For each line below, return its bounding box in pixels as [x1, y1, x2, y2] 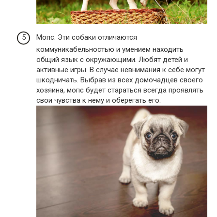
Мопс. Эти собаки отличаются [36, 33, 137, 42]
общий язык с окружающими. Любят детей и [36, 55, 188, 64]
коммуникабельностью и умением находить [36, 45, 184, 54]
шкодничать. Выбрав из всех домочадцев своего [36, 76, 203, 85]
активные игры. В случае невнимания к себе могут [36, 65, 205, 75]
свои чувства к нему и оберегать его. [36, 96, 161, 105]
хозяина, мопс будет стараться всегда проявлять [36, 86, 203, 95]
